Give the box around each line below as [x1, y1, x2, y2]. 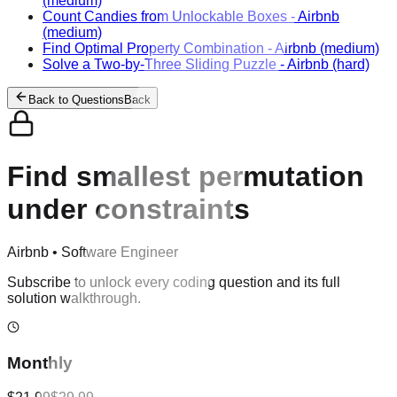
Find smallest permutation [7, 160, 364, 192]
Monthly [7, 354, 73, 373]
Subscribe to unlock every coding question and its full [7, 275, 340, 291]
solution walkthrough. [7, 291, 141, 307]
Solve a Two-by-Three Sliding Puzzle [43, 57, 276, 73]
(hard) [329, 57, 370, 73]
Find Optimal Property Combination [43, 41, 264, 57]
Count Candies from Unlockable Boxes [43, 9, 287, 25]
